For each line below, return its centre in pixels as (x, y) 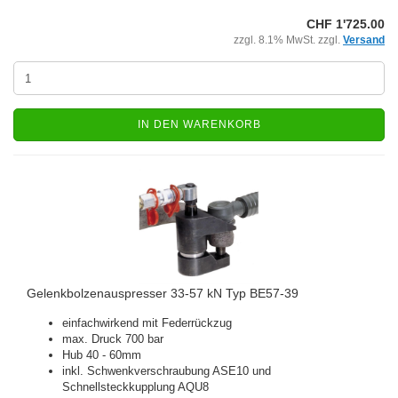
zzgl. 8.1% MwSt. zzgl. (288, 40)
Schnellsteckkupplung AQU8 (135, 387)
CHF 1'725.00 (346, 24)
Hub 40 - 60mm (102, 355)
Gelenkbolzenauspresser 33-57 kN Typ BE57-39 (163, 293)
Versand (364, 40)
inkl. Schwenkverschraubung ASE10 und (167, 371)
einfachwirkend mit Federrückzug (147, 323)
